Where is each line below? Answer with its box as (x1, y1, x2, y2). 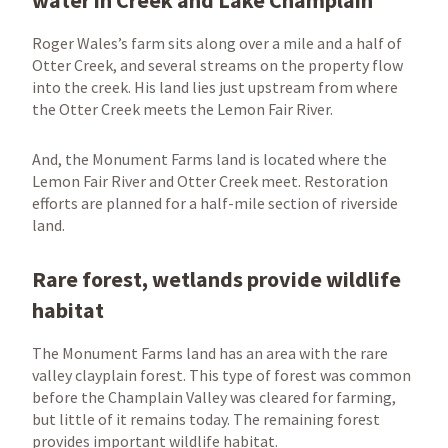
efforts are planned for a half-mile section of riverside (32, 193, 398, 213)
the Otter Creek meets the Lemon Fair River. (32, 99, 333, 119)
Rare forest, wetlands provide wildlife (32, 265, 401, 293)
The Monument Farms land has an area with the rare (32, 343, 388, 363)
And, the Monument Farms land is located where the (32, 149, 387, 169)
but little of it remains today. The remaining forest (32, 409, 380, 429)
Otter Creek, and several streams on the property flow (32, 55, 403, 75)
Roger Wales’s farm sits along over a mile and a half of (32, 33, 402, 53)
